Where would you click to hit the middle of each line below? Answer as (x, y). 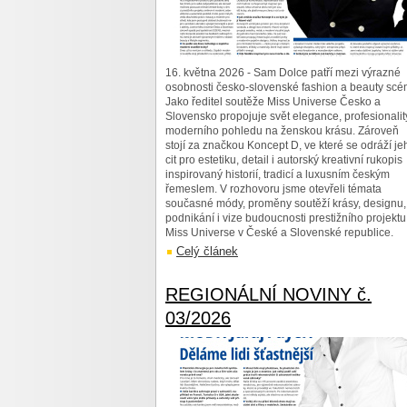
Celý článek (207, 251)
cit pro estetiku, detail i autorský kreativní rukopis (284, 160)
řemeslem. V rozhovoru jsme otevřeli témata (273, 189)
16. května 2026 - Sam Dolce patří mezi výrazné (283, 73)
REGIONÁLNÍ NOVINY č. (268, 294)
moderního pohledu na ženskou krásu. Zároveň (282, 131)
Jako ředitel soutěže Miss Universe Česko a (273, 102)
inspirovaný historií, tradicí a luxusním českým (278, 174)
